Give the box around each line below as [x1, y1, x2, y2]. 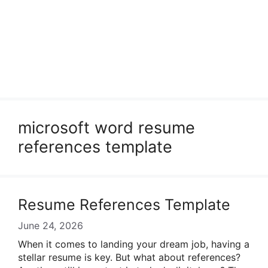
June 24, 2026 [18, 220, 83, 232]
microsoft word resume [18, 118, 195, 138]
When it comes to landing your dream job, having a [18, 238, 249, 250]
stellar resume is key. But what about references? [18, 251, 240, 263]
